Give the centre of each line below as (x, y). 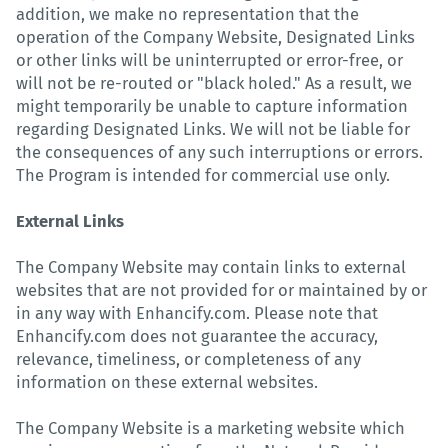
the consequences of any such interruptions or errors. (219, 152)
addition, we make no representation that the (187, 14)
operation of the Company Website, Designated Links (215, 37)
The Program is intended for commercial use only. (203, 175)
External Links (70, 221)
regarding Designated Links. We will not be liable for (213, 129)
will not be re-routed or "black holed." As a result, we (214, 83)
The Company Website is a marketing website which (210, 428)
